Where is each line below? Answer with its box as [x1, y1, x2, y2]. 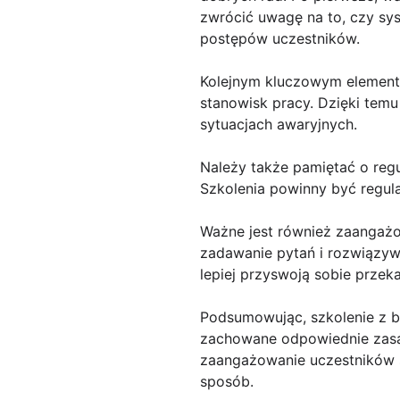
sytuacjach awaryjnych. [200, 115, 357, 134]
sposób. [200, 372, 254, 391]
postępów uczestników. [200, 29, 360, 48]
